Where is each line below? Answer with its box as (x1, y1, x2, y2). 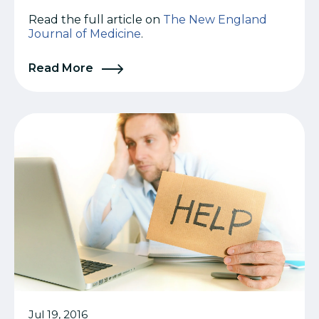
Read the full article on (28, 12, 163, 26)
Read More (28, 61, 96, 75)
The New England (163, 12, 267, 26)
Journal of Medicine (28, 26, 141, 41)
